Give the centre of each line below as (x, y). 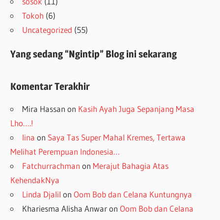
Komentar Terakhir (50, 87)
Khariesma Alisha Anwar (65, 209)
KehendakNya (35, 180)
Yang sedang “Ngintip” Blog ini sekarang (94, 54)
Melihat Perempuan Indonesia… (65, 152)
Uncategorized (47, 29)
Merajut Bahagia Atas (131, 166)
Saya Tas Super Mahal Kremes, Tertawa (117, 137)
